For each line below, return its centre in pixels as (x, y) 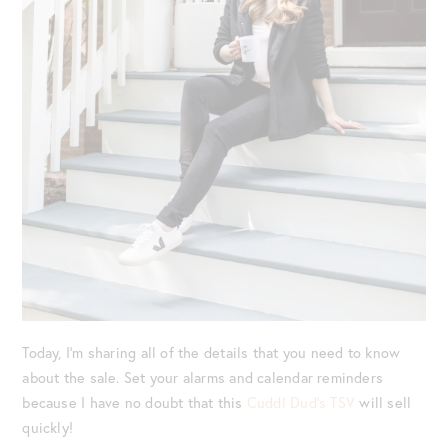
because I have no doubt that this (134, 403)
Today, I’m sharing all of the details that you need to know (211, 353)
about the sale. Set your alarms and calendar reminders (203, 378)
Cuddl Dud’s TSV (301, 403)
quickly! (48, 428)
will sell (383, 403)
